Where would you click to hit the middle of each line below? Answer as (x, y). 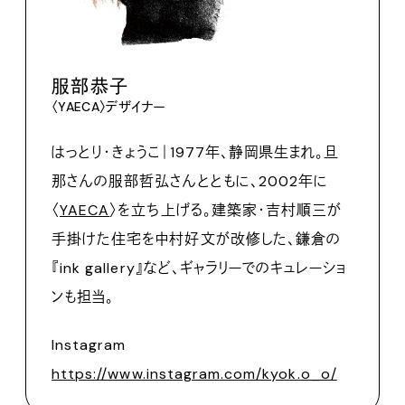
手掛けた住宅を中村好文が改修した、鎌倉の (196, 239)
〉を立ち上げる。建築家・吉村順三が (226, 210)
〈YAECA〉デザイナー (109, 106)
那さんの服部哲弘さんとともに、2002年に (190, 181)
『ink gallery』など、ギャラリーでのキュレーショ (200, 268)
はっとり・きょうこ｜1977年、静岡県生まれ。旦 (196, 152)
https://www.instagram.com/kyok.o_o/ (194, 373)
